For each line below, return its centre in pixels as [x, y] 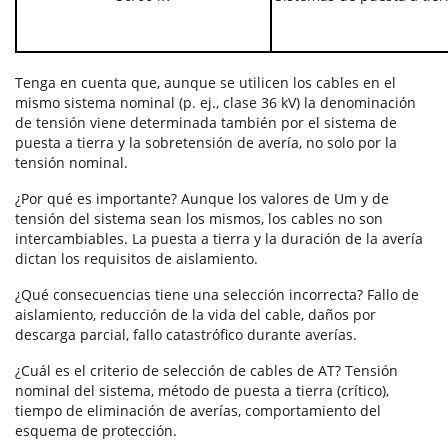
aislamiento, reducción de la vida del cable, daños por [195, 315]
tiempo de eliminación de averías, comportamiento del [198, 411]
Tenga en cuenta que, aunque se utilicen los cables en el [205, 83]
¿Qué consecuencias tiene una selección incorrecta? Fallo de [217, 295]
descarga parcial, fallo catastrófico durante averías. [186, 335]
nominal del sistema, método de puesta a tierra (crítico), [202, 391]
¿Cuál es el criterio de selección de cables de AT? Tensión [206, 371]
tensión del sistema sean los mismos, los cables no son [199, 219]
